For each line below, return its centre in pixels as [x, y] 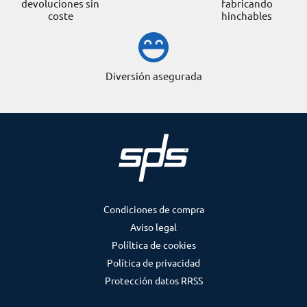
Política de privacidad [153, 263]
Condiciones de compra [153, 209]
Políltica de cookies [153, 245]
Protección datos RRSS [153, 281]
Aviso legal [153, 227]
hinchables [247, 16]
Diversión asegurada [153, 76]
